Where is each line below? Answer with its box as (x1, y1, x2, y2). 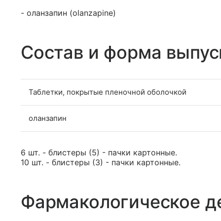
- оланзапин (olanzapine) (21, 8, 116, 18)
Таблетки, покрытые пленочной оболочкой (29, 87, 186, 97)
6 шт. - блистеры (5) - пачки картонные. (21, 147, 177, 157)
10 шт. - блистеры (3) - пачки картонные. (21, 157, 181, 167)
